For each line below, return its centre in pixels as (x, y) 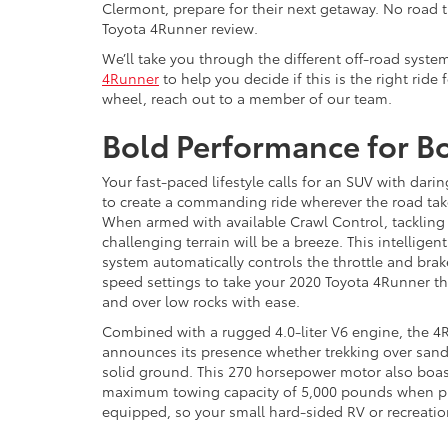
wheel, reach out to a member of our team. (247, 98)
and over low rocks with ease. (201, 301)
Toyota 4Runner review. (180, 28)
